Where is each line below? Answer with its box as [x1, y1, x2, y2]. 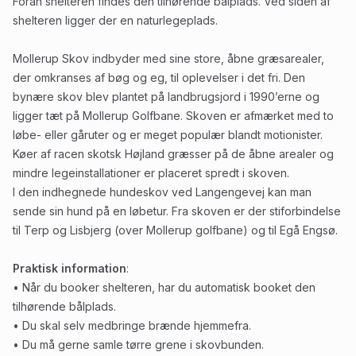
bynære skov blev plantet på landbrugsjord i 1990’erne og [13, 90, 319, 103]
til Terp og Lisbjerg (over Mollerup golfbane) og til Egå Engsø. [13, 223, 338, 237]
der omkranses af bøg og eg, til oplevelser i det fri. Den [13, 71, 305, 84]
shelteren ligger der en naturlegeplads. [13, 14, 218, 27]
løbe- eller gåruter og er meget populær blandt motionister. [13, 128, 323, 141]
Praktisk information [13, 261, 126, 275]
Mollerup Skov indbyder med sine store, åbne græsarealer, [13, 52, 324, 65]
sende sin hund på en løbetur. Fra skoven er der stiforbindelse [13, 204, 341, 218]
